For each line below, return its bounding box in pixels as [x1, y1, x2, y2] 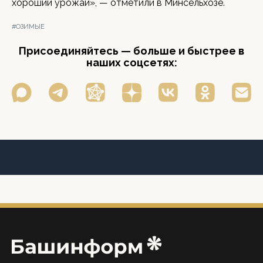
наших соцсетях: [86, 56, 177, 69]
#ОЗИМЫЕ [12, 23, 45, 31]
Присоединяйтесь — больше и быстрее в [19, 45, 244, 57]
